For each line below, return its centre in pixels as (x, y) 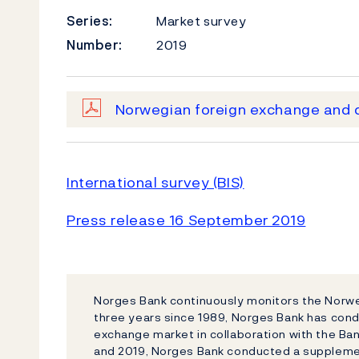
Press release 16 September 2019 (186, 220)
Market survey (202, 21)
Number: (95, 45)
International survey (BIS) (155, 182)
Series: (90, 21)
